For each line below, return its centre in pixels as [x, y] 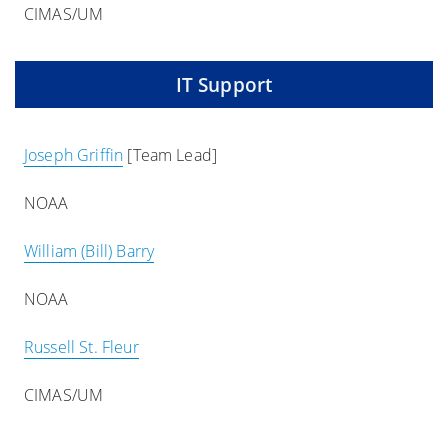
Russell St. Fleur [81, 347]
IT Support [224, 84]
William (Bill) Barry [89, 251]
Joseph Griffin [73, 155]
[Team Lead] [170, 155]
